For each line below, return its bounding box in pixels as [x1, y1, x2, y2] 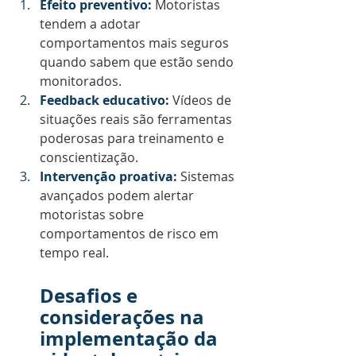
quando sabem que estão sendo [40, 53, 237, 71]
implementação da [40, 325, 222, 352]
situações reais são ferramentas [40, 110, 235, 128]
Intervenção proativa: [40, 168, 177, 185]
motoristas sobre [40, 206, 147, 223]
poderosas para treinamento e [40, 130, 227, 147]
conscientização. [40, 149, 138, 166]
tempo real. [40, 244, 109, 261]
